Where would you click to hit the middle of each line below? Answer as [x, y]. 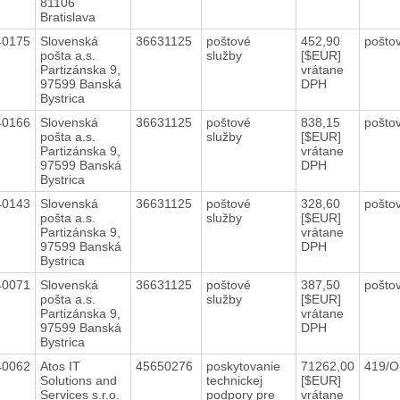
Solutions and [78, 380]
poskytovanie [243, 366]
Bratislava [67, 17]
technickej [234, 380]
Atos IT [60, 366]
